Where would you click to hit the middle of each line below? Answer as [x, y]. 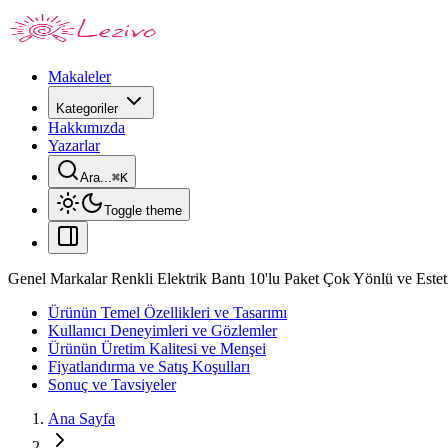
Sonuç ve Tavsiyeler [112, 384]
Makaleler [79, 76]
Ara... [96, 177]
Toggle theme [143, 210]
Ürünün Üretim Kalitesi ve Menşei [157, 348]
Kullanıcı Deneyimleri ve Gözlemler [162, 330]
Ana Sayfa [81, 418]
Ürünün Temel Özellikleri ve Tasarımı [167, 312]
